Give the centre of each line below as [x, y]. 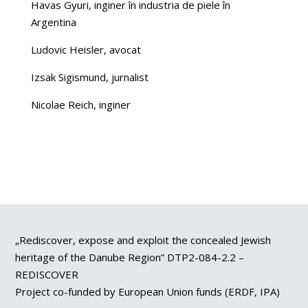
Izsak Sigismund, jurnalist [89, 77]
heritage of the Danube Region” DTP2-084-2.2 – [130, 257]
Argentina [53, 22]
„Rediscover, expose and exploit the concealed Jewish [143, 240]
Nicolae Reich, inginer [80, 104]
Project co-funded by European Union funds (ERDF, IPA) [148, 291]
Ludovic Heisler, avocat [86, 49]
